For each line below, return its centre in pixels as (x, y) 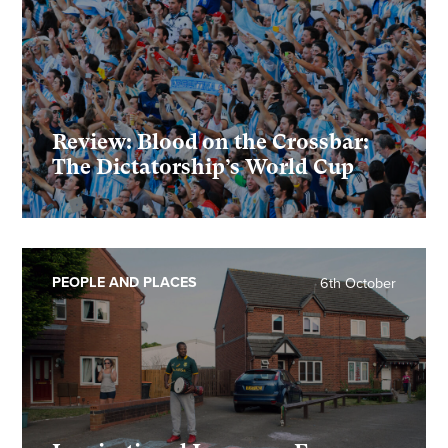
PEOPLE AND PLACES (125, 283)
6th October (357, 284)
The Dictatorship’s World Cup (203, 167)
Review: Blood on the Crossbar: (211, 142)
